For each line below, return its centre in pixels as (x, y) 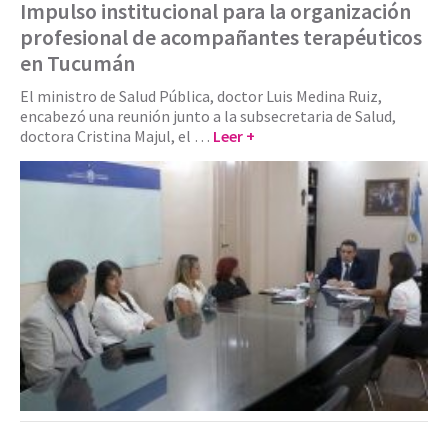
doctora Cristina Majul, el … (116, 136)
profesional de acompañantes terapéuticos (221, 37)
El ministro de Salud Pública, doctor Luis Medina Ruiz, (201, 96)
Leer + (234, 136)
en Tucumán (77, 63)
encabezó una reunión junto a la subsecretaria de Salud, (208, 116)
